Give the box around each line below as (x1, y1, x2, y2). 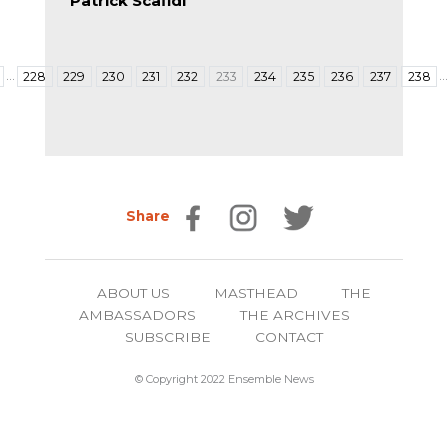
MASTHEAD (214, 285, 298, 302)
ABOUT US (97, 285, 170, 302)
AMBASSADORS (78, 307, 196, 324)
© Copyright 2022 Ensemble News (134, 372, 314, 387)
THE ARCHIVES (239, 307, 350, 324)
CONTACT (255, 329, 323, 346)
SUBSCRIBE (125, 329, 211, 346)
